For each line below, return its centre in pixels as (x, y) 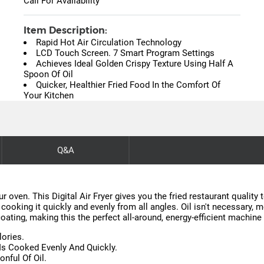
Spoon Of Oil (48, 75)
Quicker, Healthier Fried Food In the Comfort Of (128, 85)
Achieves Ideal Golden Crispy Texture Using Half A (135, 64)
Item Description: (65, 31)
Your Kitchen (49, 96)
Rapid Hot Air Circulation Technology (109, 43)
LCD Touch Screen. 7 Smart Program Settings (125, 53)
